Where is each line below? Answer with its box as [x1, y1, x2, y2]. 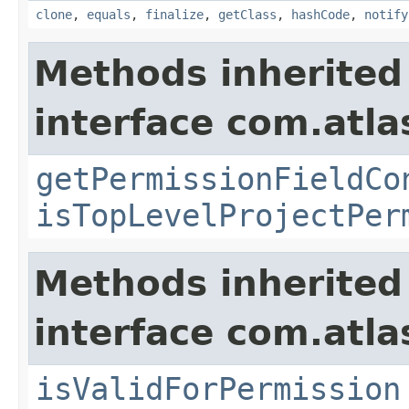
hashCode [291, 6, 350, 22]
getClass [218, 6, 277, 22]
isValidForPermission [36, 370, 401, 407]
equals [87, 6, 131, 22]
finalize [145, 6, 204, 22]
